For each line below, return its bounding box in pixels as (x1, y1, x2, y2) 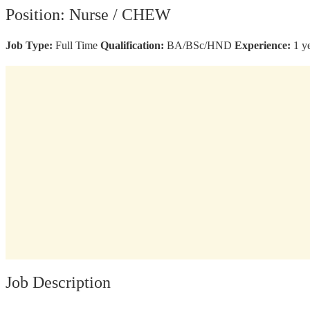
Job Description (6, 273, 111, 292)
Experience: (235, 39, 291, 52)
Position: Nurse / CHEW (6, 5, 171, 24)
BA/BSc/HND (164, 39, 235, 52)
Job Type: (6, 39, 53, 52)
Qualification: (100, 39, 164, 52)
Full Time (53, 39, 100, 52)
